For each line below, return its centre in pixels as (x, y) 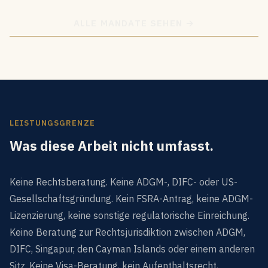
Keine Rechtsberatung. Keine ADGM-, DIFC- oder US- (124, 182)
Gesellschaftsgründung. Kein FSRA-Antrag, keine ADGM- (131, 199)
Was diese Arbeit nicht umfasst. (112, 146)
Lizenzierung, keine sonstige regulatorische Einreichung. (130, 215)
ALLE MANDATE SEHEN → (134, 23)
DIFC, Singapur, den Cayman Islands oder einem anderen (132, 249)
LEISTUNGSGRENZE (52, 123)
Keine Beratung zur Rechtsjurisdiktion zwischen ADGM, (127, 232)
